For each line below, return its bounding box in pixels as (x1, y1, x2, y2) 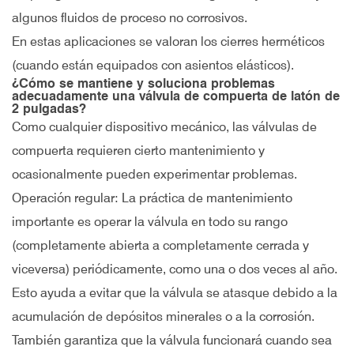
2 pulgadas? (12, 101, 86, 116)
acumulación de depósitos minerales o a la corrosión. (12, 309, 314, 324)
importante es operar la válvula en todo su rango (12, 214, 288, 229)
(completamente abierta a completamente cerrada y (12, 238, 309, 253)
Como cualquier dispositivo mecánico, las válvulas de (12, 119, 317, 134)
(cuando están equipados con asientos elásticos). (12, 58, 294, 73)
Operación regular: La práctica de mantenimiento (12, 190, 292, 205)
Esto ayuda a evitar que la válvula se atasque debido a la (12, 285, 337, 300)
